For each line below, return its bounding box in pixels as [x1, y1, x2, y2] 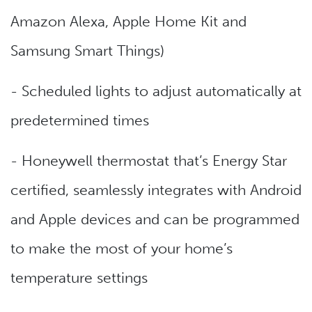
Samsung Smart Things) [10, 42, 164, 60]
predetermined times [10, 111, 153, 130]
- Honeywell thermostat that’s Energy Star [10, 152, 287, 170]
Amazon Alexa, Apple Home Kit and [10, 13, 247, 31]
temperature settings [10, 269, 148, 287]
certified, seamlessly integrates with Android [10, 181, 302, 199]
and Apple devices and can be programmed [10, 210, 299, 228]
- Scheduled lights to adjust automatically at [10, 82, 302, 100]
